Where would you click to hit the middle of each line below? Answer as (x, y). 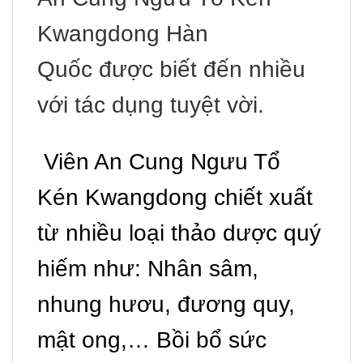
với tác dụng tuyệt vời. (151, 105)
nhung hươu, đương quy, (166, 305)
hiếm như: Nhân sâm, (148, 269)
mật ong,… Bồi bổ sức (152, 340)
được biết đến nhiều (199, 70)
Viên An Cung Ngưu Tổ (159, 162)
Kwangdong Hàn (123, 34)
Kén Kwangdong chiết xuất (175, 198)
